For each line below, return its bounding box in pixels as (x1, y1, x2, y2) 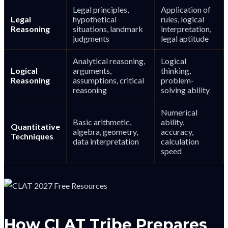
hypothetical (73, 14, 117, 24)
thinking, (161, 65, 191, 75)
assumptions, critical (73, 75, 144, 85)
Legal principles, (73, 4, 129, 14)
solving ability (161, 84, 210, 95)
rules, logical (161, 14, 204, 24)
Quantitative (11, 121, 60, 131)
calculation (161, 136, 199, 146)
